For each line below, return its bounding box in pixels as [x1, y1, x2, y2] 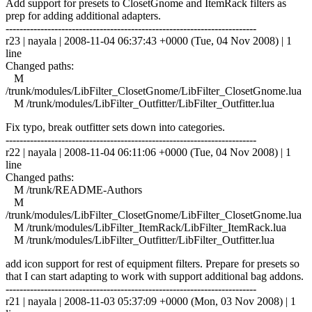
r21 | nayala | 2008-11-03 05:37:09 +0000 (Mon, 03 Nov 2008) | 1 [6, 295, 296, 307]
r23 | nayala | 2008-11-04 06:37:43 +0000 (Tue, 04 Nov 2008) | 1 [6, 34, 292, 47]
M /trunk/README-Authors [6, 183, 142, 196]
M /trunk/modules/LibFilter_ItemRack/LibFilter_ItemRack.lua [6, 221, 286, 233]
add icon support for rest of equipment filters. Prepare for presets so [6, 257, 299, 270]
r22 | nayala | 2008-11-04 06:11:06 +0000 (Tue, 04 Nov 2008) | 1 [6, 146, 291, 158]
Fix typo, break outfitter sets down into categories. [6, 120, 225, 133]
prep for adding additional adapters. [6, 9, 161, 22]
